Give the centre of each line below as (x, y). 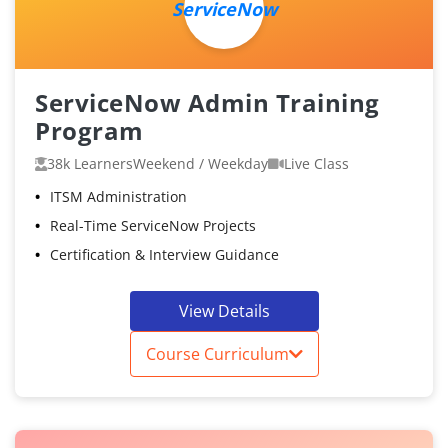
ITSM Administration (118, 197)
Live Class (316, 164)
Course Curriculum (217, 354)
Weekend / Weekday (200, 164)
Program (89, 131)
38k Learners (90, 164)
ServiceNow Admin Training (207, 103)
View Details (224, 311)
